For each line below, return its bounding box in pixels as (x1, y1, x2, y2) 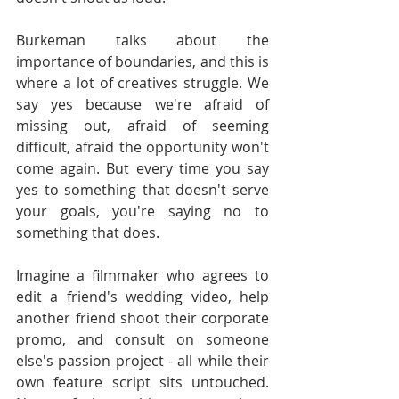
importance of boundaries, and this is (16, 52, 269, 71)
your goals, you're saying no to (16, 201, 269, 221)
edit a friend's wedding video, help (16, 287, 269, 306)
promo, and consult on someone (16, 330, 269, 349)
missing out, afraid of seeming (16, 116, 269, 135)
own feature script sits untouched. (16, 372, 269, 392)
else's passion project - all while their (16, 351, 269, 370)
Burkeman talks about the (16, 30, 269, 50)
